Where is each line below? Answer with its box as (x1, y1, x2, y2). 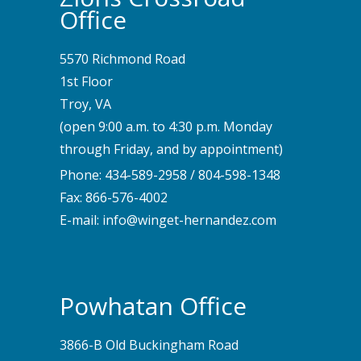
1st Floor (60, 73, 113, 90)
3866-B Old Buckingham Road (60, 336, 239, 354)
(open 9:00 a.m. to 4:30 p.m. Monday (60, 118, 272, 135)
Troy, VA (60, 95, 111, 113)
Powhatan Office (60, 289, 247, 322)
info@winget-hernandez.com (102, 211, 276, 229)
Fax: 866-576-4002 (60, 189, 168, 206)
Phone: (60, 166, 105, 184)
